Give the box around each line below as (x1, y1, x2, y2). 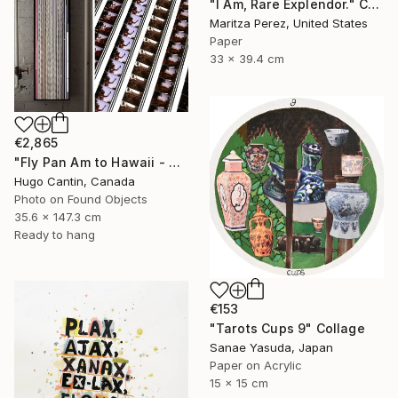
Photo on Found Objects (14, 192, 147, 207)
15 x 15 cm (210, 375, 268, 390)
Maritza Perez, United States (210, 15, 368, 30)
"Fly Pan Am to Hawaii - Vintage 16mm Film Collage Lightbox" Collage (168, 155, 180, 171)
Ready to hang (14, 227, 95, 243)
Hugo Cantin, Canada (14, 174, 135, 189)
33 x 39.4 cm (210, 51, 284, 66)
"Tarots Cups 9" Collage (210, 320, 365, 336)
